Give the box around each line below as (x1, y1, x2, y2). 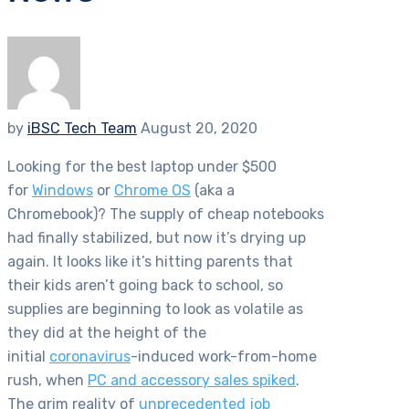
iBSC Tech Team (27, 120, 137, 138)
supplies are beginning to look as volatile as (7, 300, 303, 319)
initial (7, 348, 49, 366)
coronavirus (49, 348, 131, 366)
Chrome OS (114, 182, 191, 200)
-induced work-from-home (131, 348, 317, 366)
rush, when (7, 372, 88, 390)
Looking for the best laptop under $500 (7, 158, 277, 176)
